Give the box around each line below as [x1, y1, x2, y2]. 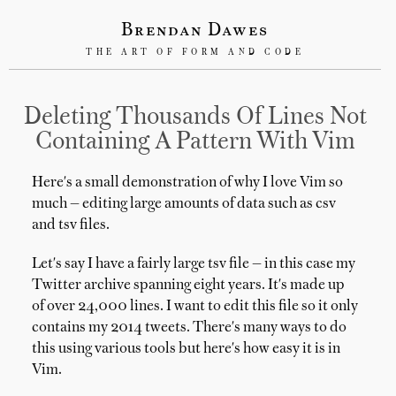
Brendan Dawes [121, 22, 270, 40]
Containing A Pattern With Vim [34, 131, 355, 154]
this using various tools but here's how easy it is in [32, 342, 340, 356]
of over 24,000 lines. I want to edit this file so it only [32, 300, 358, 314]
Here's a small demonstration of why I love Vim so [32, 176, 343, 190]
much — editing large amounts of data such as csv [32, 197, 336, 211]
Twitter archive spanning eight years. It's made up [32, 278, 345, 293]
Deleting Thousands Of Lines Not [23, 106, 367, 129]
